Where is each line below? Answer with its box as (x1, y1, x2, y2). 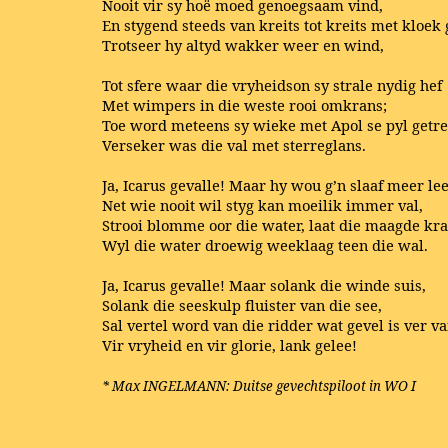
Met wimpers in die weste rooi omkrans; (102, 94, 387, 115)
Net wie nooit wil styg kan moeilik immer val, (102, 194, 423, 215)
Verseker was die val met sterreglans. (102, 134, 366, 155)
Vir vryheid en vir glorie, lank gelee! (102, 334, 357, 355)
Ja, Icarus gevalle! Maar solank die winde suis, (102, 274, 426, 295)
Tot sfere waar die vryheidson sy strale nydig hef (102, 74, 442, 95)
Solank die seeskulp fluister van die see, (102, 294, 382, 315)
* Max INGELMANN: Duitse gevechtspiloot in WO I (102, 376, 416, 395)
